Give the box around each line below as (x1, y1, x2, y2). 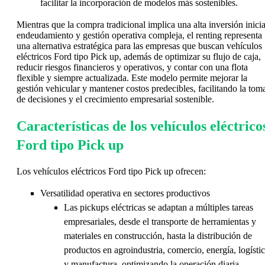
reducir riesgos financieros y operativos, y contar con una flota (17, 62, 248, 73)
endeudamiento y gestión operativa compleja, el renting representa (17, 30, 262, 41)
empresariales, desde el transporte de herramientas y (64, 216, 256, 227)
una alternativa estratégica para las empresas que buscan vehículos (17, 41, 262, 51)
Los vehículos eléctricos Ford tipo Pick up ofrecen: (17, 166, 206, 177)
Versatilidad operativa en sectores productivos (40, 188, 210, 199)
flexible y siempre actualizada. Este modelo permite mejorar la (17, 73, 247, 83)
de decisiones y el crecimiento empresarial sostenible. (17, 94, 214, 105)
